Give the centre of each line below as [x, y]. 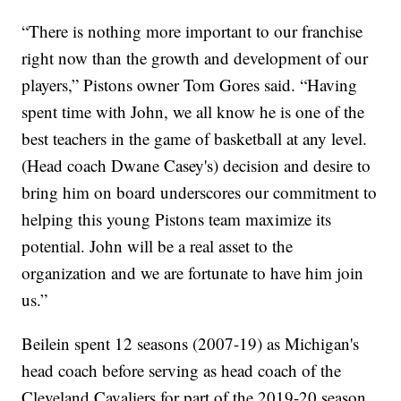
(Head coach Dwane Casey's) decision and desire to [196, 166]
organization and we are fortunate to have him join [193, 273]
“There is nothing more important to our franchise [192, 31]
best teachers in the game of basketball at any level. [195, 139]
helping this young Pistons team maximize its [177, 219]
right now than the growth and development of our [195, 58]
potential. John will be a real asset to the [158, 246]
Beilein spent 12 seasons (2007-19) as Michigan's [191, 344]
